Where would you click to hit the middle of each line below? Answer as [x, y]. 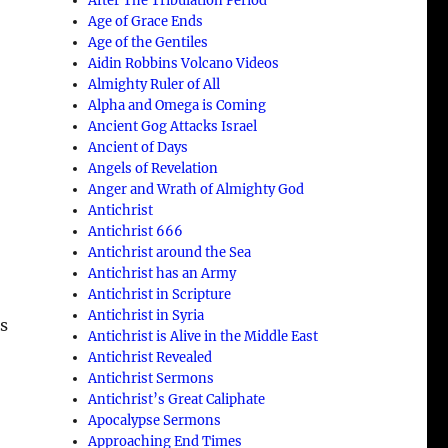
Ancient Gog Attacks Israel [173, 126]
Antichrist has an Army [162, 273]
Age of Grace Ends [146, 21]
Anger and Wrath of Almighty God [196, 189]
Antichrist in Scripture [160, 294]
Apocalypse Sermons [155, 420]
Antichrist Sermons [151, 378]
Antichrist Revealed [150, 357]
